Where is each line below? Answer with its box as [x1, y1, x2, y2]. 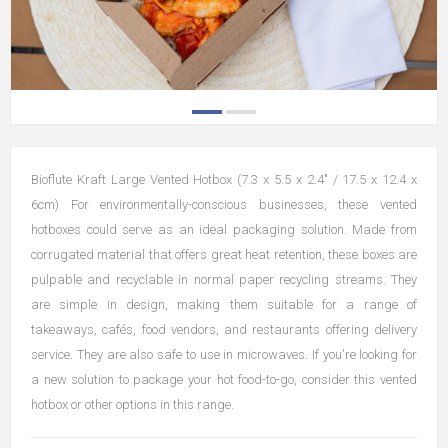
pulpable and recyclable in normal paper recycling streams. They [31, 272, 417, 287]
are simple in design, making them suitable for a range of [31, 297, 417, 312]
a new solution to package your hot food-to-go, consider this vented [31, 372, 417, 387]
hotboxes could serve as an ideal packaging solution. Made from [31, 222, 417, 237]
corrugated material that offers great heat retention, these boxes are [31, 247, 417, 262]
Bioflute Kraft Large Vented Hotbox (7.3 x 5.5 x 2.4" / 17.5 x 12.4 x [31, 172, 417, 187]
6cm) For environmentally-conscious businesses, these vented [31, 197, 417, 212]
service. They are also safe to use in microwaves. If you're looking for [31, 347, 417, 362]
